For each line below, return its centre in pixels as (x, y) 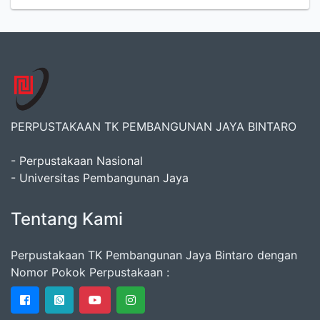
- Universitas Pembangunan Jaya (100, 178)
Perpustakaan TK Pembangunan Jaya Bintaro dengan (154, 255)
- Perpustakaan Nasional (77, 161)
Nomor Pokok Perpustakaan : (90, 272)
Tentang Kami (67, 219)
